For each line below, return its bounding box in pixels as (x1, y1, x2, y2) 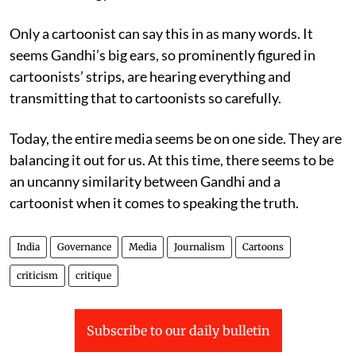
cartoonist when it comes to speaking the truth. (10, 193, 299, 211)
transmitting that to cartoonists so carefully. (10, 88, 281, 106)
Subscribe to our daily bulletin (86, 322, 270, 339)
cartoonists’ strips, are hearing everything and (10, 67, 291, 85)
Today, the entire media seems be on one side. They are (10, 129, 342, 147)
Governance (57, 240, 111, 253)
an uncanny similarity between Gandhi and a (10, 172, 281, 190)
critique (75, 269, 111, 281)
